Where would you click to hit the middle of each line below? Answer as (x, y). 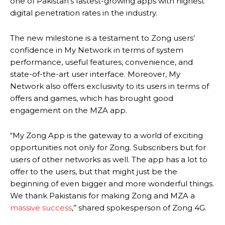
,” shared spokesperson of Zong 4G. (139, 208)
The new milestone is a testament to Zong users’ (102, 38)
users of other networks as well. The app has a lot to (109, 160)
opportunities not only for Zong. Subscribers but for (108, 148)
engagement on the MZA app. (69, 110)
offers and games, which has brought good (92, 98)
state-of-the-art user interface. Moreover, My (95, 74)
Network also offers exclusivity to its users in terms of (109, 86)
